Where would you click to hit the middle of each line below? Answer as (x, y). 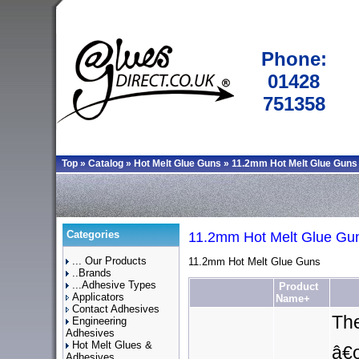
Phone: (294, 59)
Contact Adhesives (116, 309)
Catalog (106, 163)
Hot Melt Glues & (112, 345)
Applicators (98, 297)
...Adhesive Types (114, 285)
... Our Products (109, 261)
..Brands (92, 273)
